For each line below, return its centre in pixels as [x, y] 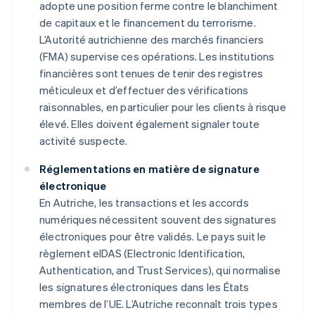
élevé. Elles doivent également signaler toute [150, 124]
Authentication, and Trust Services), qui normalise [160, 270]
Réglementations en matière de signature [149, 169]
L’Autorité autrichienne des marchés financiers [152, 40]
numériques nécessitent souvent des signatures [158, 220]
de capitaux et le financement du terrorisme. [148, 23]
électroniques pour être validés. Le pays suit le [153, 237]
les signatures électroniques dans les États [144, 287]
